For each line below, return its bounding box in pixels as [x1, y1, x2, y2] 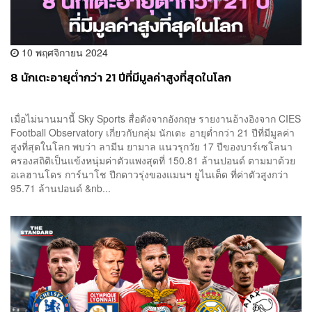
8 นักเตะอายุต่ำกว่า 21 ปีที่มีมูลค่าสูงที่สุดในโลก [10, 69, 231, 87]
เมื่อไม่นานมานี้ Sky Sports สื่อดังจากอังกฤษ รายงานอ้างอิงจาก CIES [10, 111, 301, 126]
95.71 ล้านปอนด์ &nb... [10, 181, 111, 196]
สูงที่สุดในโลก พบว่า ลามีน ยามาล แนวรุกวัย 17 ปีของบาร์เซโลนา [10, 139, 292, 154]
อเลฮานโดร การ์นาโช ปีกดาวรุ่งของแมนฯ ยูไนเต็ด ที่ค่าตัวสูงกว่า [10, 167, 288, 182]
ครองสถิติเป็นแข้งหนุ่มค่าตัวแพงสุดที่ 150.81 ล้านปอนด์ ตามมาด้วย [10, 153, 295, 168]
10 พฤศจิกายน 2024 [19, 45, 108, 60]
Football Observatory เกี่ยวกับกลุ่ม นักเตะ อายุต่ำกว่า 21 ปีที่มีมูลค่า [10, 125, 295, 140]
